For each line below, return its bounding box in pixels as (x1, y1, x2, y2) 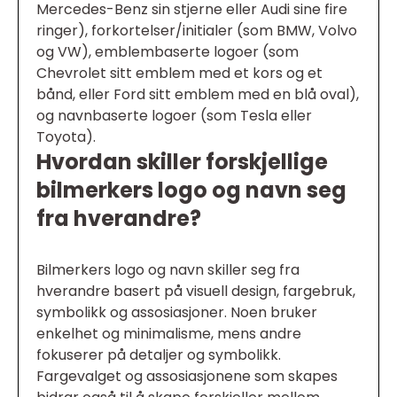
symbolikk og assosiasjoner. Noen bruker (36, 302, 317, 323)
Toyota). (36, 127, 96, 148)
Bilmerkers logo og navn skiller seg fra (36, 260, 300, 281)
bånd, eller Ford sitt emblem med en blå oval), (36, 84, 359, 105)
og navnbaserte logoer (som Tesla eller (36, 105, 312, 127)
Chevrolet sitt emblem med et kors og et (36, 63, 323, 84)
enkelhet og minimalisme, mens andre (36, 323, 301, 345)
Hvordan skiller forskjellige (36, 147, 328, 177)
